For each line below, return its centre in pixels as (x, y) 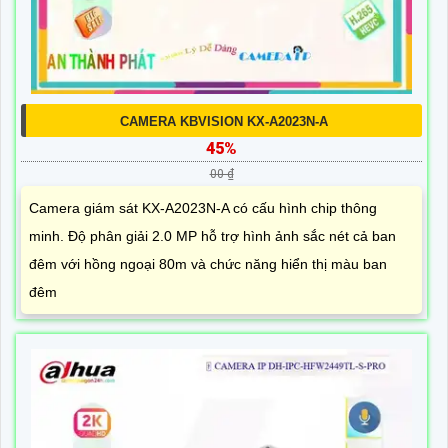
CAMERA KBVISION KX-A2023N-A (224, 122)
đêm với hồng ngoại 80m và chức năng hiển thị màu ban (208, 264)
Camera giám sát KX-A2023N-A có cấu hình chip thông (203, 208)
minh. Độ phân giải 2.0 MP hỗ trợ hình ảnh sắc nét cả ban (212, 236)
